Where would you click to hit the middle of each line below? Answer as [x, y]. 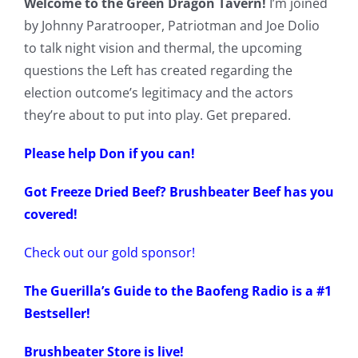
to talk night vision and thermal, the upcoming [163, 48]
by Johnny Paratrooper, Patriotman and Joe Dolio [171, 26]
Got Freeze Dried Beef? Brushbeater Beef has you [179, 192]
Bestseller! [58, 314]
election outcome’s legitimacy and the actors [158, 93]
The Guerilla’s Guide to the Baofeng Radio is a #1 [177, 291]
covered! [50, 215]
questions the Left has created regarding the [158, 71]
